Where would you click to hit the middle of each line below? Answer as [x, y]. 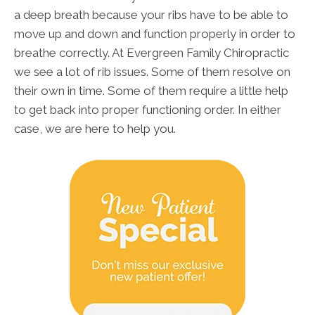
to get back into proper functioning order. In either [148, 110]
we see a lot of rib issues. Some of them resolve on [152, 72]
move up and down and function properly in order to [155, 34]
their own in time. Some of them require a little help [151, 91]
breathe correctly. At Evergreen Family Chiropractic [152, 53]
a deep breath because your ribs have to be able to [151, 15]
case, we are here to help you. [95, 129]
